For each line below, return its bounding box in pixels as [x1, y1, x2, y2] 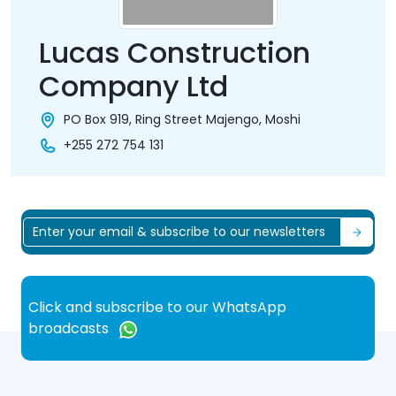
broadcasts [28, 318, 112, 339]
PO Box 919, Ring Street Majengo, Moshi [64, 110, 301, 128]
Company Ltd [39, 66, 228, 106]
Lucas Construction [39, 33, 310, 72]
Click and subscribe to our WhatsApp [28, 297, 286, 318]
